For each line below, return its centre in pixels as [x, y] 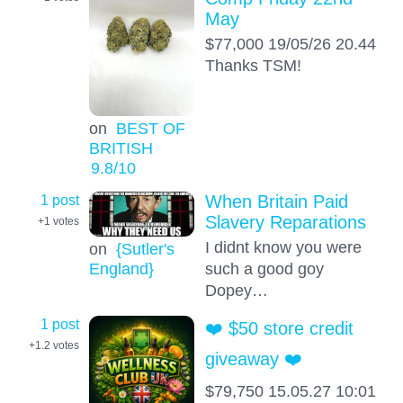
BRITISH [121, 148]
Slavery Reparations [285, 223]
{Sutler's [145, 248]
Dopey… [236, 291]
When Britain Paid [276, 202]
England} [121, 268]
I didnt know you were [283, 247]
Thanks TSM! [253, 66]
